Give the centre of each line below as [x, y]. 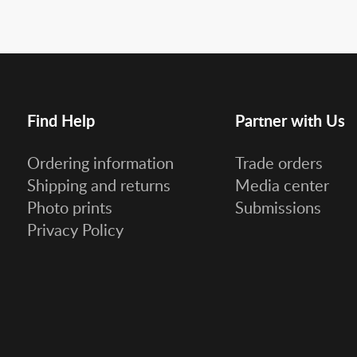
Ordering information [100, 163]
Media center [282, 185]
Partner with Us [290, 120]
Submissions [278, 207]
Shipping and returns [98, 185]
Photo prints [69, 207]
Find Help [61, 120]
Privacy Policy [75, 229]
